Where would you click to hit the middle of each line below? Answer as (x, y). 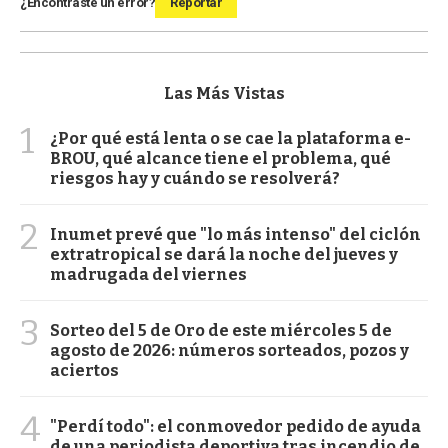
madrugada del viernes (148, 274)
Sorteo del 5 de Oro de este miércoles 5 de (221, 330)
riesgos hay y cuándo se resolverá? (195, 178)
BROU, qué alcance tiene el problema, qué (220, 158)
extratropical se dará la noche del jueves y (224, 254)
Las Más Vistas (224, 93)
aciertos (84, 370)
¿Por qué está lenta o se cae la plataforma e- (230, 138)
